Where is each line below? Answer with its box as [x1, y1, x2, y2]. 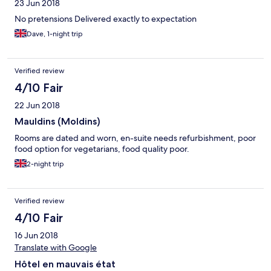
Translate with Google [15, 242, 97, 253]
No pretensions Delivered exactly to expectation [15, 13, 197, 25]
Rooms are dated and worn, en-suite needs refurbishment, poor [15, 132, 256, 144]
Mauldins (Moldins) [15, 116, 100, 128]
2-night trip [27, 159, 64, 169]
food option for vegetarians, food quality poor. [15, 143, 189, 155]
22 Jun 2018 [15, 100, 60, 111]
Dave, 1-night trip [27, 29, 83, 39]
